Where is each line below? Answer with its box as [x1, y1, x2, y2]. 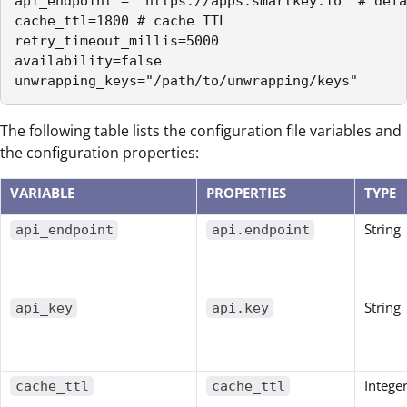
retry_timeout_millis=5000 [15, 33, 219, 50]
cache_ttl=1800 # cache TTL [15, 13, 227, 30]
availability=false [15, 53, 162, 70]
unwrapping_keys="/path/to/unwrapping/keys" [15, 73, 358, 90]
